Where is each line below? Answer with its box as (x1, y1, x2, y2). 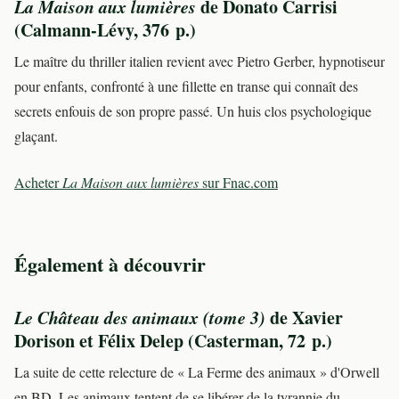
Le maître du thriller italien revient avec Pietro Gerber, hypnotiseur (14, 52, 385, 71)
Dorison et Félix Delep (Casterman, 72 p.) (14, 328, 332, 354)
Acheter (14, 173, 62, 192)
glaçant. (14, 126, 58, 146)
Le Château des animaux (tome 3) (14, 305, 265, 330)
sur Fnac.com (199, 173, 278, 192)
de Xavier (265, 305, 343, 331)
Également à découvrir (14, 249, 206, 280)
